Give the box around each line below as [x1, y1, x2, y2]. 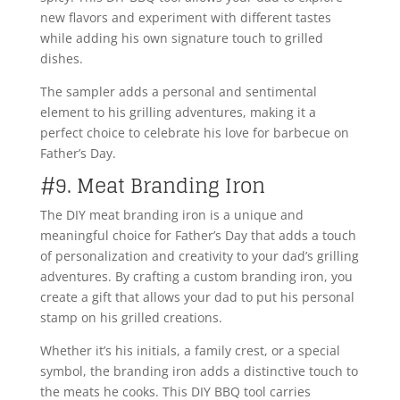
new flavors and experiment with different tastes [39, 9, 331, 27]
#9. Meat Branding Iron [39, 168, 265, 204]
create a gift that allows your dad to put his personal [39, 288, 354, 306]
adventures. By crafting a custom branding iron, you [39, 268, 353, 286]
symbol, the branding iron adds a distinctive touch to [39, 362, 358, 380]
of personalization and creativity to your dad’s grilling [39, 247, 359, 265]
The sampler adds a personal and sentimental [39, 83, 317, 101]
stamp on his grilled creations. [39, 309, 226, 327]
